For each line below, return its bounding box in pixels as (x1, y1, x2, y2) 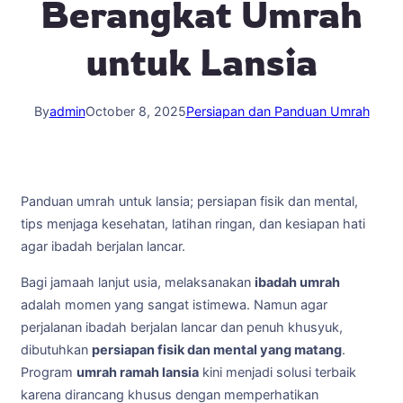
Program (21, 363, 76, 381)
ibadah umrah (255, 273, 340, 291)
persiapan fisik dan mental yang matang (92, 341, 342, 358)
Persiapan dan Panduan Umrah (185, 103, 370, 119)
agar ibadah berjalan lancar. (21, 238, 185, 255)
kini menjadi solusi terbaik (199, 363, 356, 381)
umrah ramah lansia (76, 363, 199, 381)
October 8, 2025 (85, 103, 186, 119)
